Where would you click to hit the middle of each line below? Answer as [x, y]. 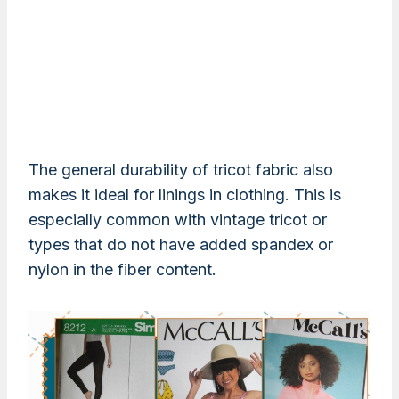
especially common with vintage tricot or [178, 220]
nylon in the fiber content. [122, 270]
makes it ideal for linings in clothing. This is [185, 195]
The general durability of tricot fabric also [181, 170]
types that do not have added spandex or [181, 245]
